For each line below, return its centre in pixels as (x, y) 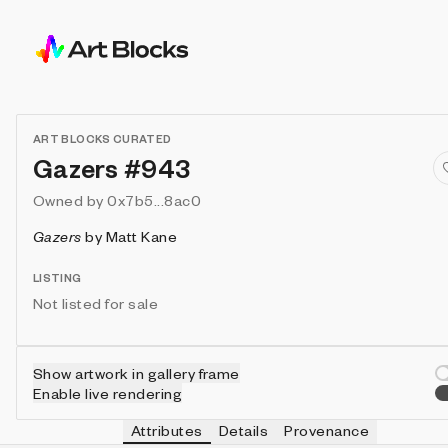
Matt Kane (141, 236)
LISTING (57, 277)
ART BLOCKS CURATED (102, 138)
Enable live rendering (108, 393)
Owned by (68, 200)
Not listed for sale (96, 303)
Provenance (326, 430)
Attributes (167, 430)
